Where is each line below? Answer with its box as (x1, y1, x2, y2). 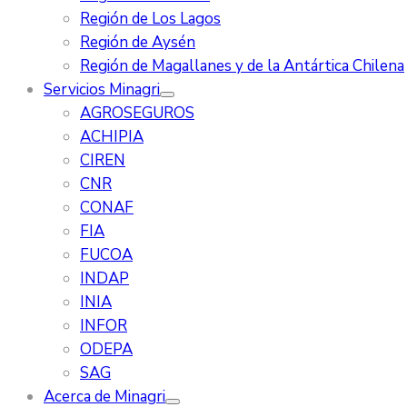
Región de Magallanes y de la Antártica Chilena (80, 55, 404, 76)
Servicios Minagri (44, 79, 160, 100)
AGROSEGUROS (80, 103, 194, 124)
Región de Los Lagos (80, 8, 221, 29)
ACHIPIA (80, 126, 144, 147)
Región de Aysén (80, 32, 195, 53)
